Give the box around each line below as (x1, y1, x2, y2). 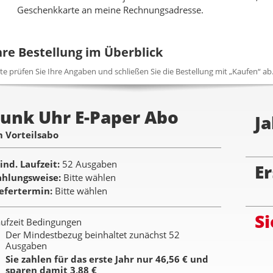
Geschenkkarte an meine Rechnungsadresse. (17, 4, 204, 16)
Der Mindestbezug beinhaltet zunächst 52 (5, 229, 180, 241)
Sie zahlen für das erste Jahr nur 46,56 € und (5, 253, 208, 266)
